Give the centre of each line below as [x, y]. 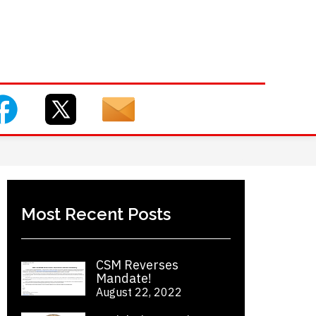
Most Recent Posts [96, 214]
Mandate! [124, 278]
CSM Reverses [138, 265]
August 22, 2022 [139, 292]
